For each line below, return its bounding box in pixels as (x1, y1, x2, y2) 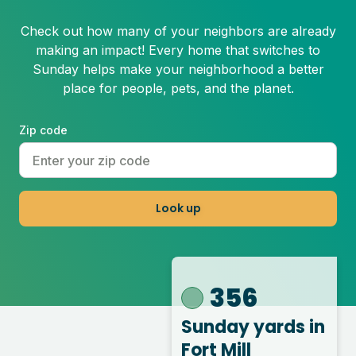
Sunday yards (181, 315, 309, 340)
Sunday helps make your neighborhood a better (32, 61, 324, 78)
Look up (155, 200, 201, 217)
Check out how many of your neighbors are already (20, 23, 336, 40)
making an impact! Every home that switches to (36, 42, 320, 59)
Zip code (19, 123, 68, 137)
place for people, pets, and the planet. (62, 80, 294, 97)
